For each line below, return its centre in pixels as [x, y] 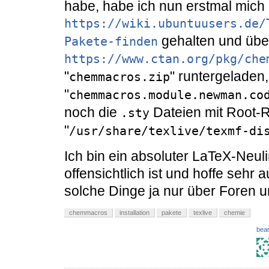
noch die [92, 113]
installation [134, 213]
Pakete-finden [111, 42]
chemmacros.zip [119, 77]
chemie [234, 213]
